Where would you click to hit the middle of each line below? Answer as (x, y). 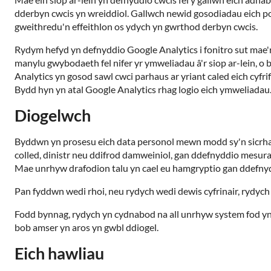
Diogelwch (53, 115)
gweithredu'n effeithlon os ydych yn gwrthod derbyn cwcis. (136, 26)
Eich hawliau (59, 253)
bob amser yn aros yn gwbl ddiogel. (87, 227)
